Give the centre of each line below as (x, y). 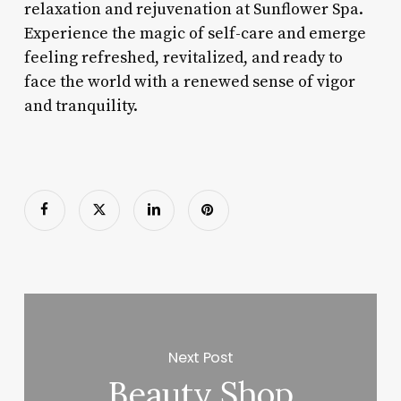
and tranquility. (81, 106)
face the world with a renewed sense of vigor (189, 81)
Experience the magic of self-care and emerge (195, 33)
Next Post (201, 357)
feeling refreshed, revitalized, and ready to (183, 57)
